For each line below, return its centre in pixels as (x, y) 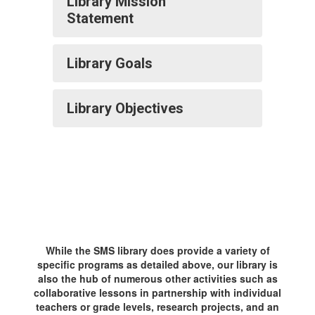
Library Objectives (125, 108)
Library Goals (110, 63)
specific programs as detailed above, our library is (157, 264)
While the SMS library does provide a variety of (157, 250)
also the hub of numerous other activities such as (157, 278)
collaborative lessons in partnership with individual (157, 292)
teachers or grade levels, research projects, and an (157, 307)
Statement (100, 18)
